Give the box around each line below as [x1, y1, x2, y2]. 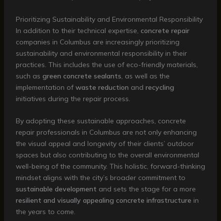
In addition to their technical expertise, [15, 26, 141, 35]
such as [15, 71, 42, 80]
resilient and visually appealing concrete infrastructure [15, 195, 191, 205]
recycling [145, 82, 174, 92]
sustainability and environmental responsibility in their [15, 48, 187, 58]
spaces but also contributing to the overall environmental [15, 150, 199, 159]
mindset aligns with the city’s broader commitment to [15, 173, 185, 182]
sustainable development [15, 184, 97, 193]
